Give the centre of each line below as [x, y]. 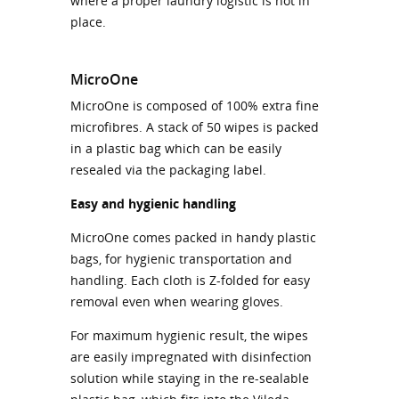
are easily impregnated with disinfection [191, 357]
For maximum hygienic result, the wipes [189, 335]
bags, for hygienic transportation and [181, 259]
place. [88, 22]
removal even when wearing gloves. [177, 301]
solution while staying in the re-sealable [190, 378]
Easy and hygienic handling [153, 204]
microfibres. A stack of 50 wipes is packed [195, 127]
